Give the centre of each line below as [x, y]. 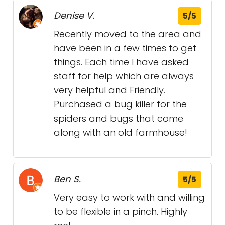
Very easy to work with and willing [129, 198]
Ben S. [67, 179]
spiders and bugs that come [119, 119]
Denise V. [74, 16]
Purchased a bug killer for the [120, 104]
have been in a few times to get [125, 48]
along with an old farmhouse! [121, 133]
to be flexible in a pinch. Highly [121, 212]
